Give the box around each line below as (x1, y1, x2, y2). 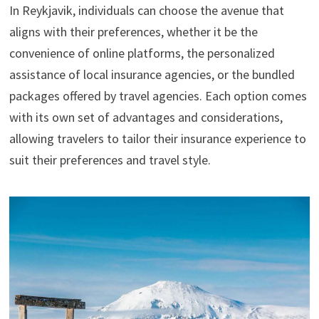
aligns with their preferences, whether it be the (9, 23, 258, 41)
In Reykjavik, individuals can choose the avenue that (9, 2, 284, 19)
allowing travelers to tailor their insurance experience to (9, 130, 306, 147)
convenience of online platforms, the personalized (9, 45, 275, 62)
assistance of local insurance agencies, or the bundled (9, 66, 295, 83)
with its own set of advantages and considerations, (9, 109, 283, 126)
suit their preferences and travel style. (9, 152, 211, 169)
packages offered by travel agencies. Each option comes (9, 88, 307, 105)
